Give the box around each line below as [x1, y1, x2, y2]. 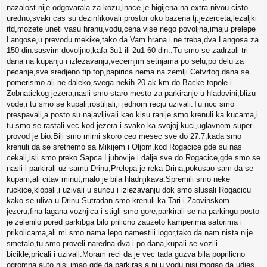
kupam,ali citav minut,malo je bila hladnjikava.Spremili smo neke [7, 175, 230, 184]
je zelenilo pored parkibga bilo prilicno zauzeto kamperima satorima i [7, 218, 242, 227]
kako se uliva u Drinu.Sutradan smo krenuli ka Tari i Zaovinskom [7, 196, 229, 206]
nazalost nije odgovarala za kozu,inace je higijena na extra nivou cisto [7, 3, 248, 13]
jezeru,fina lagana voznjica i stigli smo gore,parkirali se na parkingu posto [7, 207, 259, 216]
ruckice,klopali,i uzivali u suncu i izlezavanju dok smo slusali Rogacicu [7, 185, 251, 195]
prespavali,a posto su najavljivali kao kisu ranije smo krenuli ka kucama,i [7, 110, 258, 120]
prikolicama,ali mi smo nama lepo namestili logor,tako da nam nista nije [7, 228, 253, 238]
